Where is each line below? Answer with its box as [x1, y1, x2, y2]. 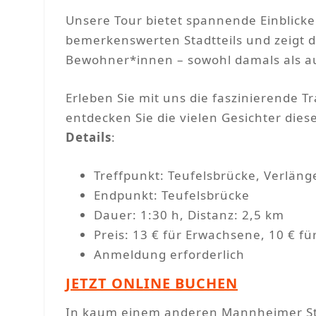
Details [66, 129, 111, 146]
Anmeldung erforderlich [94, 246, 245, 263]
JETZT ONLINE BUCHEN [66, 274, 238, 293]
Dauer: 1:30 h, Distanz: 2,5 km [94, 207, 284, 224]
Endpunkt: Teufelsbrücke [94, 187, 250, 204]
